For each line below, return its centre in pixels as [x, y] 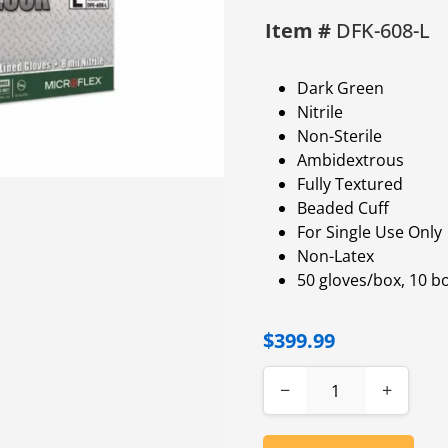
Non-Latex [335, 256]
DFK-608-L [380, 31]
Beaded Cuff [342, 208]
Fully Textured [349, 184]
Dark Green [340, 88]
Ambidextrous [350, 160]
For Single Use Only [369, 232]
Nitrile [319, 112]
